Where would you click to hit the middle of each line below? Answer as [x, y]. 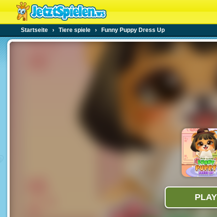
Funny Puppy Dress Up [133, 30]
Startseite [34, 30]
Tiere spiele [75, 30]
